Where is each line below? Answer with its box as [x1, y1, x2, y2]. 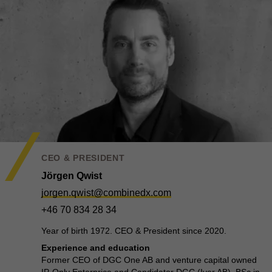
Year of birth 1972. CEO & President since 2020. [41, 226, 226, 236]
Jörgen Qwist [41, 171, 102, 181]
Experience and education [41, 243, 150, 253]
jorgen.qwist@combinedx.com [41, 188, 171, 198]
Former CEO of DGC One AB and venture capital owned [41, 255, 257, 265]
